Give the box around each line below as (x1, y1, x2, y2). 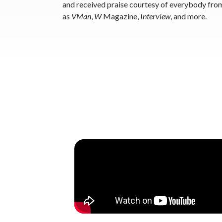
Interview (140, 11, 170, 21)
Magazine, (102, 11, 140, 21)
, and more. (170, 11, 207, 21)
